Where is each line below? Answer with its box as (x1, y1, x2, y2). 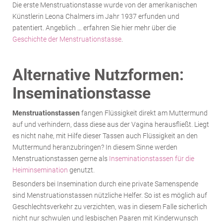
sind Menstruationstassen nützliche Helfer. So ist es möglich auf (12, 191, 207, 199)
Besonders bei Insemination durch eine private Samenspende (12, 179, 198, 188)
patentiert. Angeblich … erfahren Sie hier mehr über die (12, 23, 176, 32)
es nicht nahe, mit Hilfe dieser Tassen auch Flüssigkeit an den (12, 131, 198, 140)
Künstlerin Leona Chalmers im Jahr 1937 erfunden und (12, 12, 179, 20)
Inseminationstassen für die (109, 154, 194, 163)
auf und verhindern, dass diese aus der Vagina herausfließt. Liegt (12, 120, 209, 128)
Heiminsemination (12, 166, 68, 174)
